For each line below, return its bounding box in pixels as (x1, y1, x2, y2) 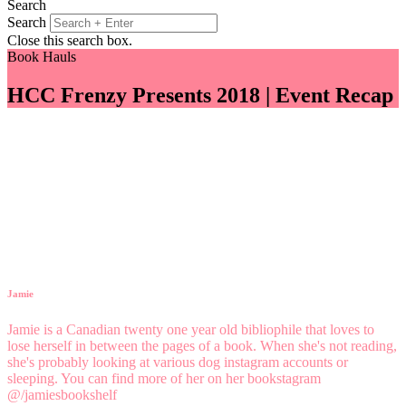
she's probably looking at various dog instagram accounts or (7, 353, 348, 370)
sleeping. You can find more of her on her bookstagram (7, 370, 321, 386)
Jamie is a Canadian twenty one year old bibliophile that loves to (7, 321, 374, 337)
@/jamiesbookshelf (7, 386, 117, 402)
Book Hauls (7, 48, 76, 64)
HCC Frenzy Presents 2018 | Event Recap (7, 82, 393, 107)
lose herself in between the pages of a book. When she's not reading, (7, 337, 397, 353)
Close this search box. (7, 32, 132, 48)
